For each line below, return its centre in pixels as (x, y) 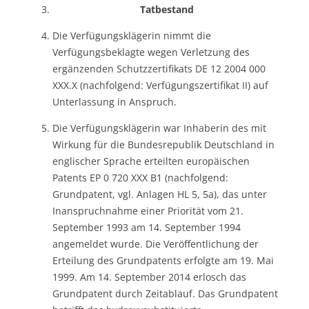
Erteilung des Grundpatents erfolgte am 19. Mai (163, 260)
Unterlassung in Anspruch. (114, 101)
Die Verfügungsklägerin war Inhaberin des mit (159, 128)
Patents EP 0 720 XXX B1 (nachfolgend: (140, 177)
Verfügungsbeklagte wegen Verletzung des (151, 52)
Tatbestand (167, 9)
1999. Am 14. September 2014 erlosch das (149, 277)
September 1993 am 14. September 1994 (147, 227)
